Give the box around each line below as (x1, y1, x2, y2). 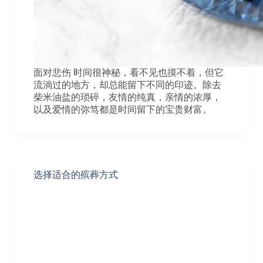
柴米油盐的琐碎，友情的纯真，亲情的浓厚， (33, 92, 221, 103)
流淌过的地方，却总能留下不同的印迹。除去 (33, 80, 221, 90)
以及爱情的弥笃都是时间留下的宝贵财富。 (33, 104, 212, 115)
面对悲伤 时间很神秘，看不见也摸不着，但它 (33, 68, 224, 78)
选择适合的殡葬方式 (33, 170, 118, 180)
